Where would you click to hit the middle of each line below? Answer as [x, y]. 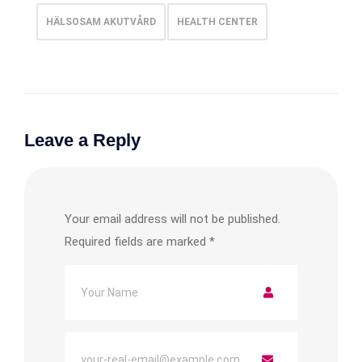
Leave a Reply [82, 140]
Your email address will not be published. [173, 219]
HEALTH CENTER [217, 21]
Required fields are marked [137, 241]
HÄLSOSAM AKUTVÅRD [101, 21]
